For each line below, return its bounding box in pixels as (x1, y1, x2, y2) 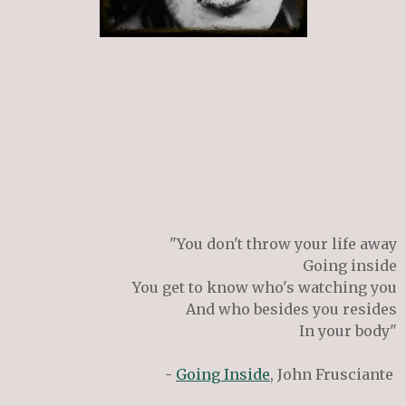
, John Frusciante (270, 364, 397, 383)
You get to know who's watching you (132, 277, 397, 296)
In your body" (299, 321, 397, 340)
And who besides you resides (186, 299, 397, 318)
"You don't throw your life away (169, 234, 397, 253)
